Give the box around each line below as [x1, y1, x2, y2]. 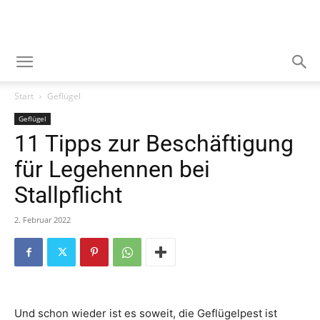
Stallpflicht [14, 181, 122, 209]
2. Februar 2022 [14, 214, 71, 225]
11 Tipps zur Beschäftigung [14, 130, 294, 157]
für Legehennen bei [14, 156, 210, 183]
